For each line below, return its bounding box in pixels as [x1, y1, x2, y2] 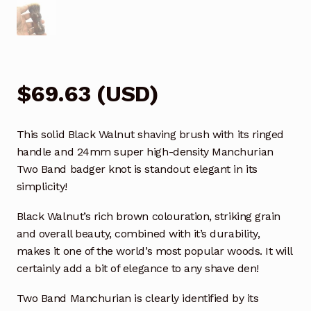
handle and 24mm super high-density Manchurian [16, 145, 274, 159]
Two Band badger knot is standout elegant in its [16, 162, 258, 176]
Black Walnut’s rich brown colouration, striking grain [16, 210, 280, 224]
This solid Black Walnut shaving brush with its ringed [16, 128, 284, 142]
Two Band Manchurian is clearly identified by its [16, 291, 259, 305]
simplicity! [16, 180, 67, 194]
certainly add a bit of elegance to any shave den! [16, 262, 259, 276]
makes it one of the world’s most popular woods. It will [16, 244, 292, 258]
